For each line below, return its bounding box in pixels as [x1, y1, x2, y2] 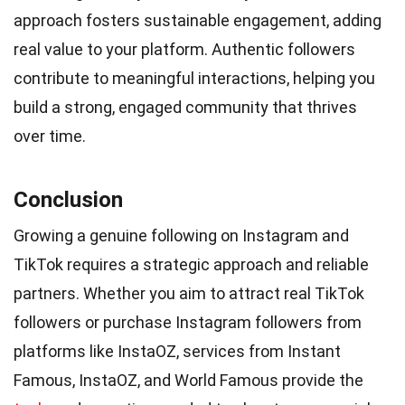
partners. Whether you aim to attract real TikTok [14, 283, 364, 303]
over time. [14, 126, 86, 146]
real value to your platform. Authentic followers [14, 39, 355, 59]
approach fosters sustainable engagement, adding [14, 10, 381, 30]
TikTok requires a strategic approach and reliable [14, 254, 369, 274]
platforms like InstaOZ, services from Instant [14, 341, 341, 361]
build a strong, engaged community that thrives [14, 97, 357, 117]
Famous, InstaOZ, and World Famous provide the [14, 370, 363, 390]
